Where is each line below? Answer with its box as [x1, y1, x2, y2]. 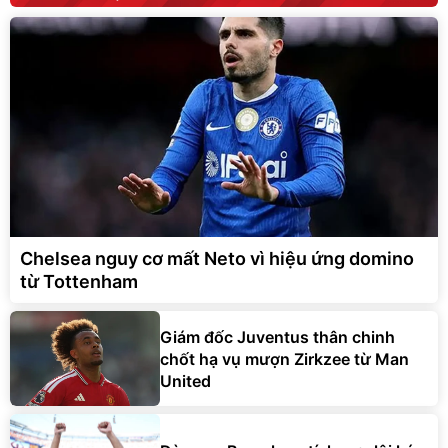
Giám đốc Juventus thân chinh [160, 326, 395, 347]
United [160, 370, 211, 391]
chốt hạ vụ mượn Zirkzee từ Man [160, 348, 409, 369]
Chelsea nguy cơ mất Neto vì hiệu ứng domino [20, 248, 414, 270]
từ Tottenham [20, 271, 138, 293]
